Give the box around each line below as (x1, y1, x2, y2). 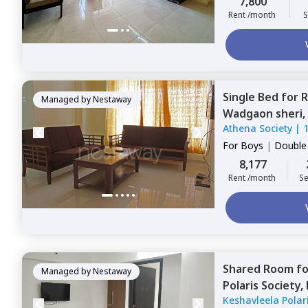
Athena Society (223, 122, 292, 135)
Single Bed (223, 89, 281, 104)
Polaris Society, (223, 278, 306, 293)
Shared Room (223, 261, 296, 276)
